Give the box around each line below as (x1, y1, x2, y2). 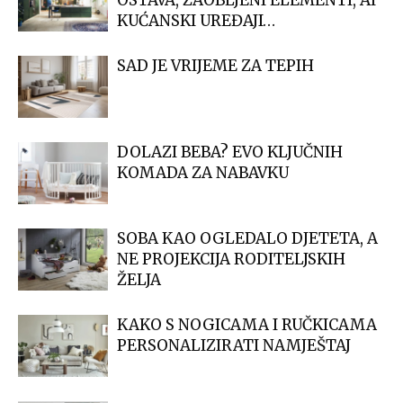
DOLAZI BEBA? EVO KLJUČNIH (117, 142, 343, 163)
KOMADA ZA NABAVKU (117, 163, 289, 184)
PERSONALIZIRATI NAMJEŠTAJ (117, 336, 351, 356)
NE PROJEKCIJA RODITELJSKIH (117, 249, 345, 270)
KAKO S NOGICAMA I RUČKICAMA (117, 315, 377, 336)
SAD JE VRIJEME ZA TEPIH (117, 56, 314, 76)
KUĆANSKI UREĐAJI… (117, 11, 275, 31)
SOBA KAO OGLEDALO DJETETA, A (117, 228, 378, 249)
